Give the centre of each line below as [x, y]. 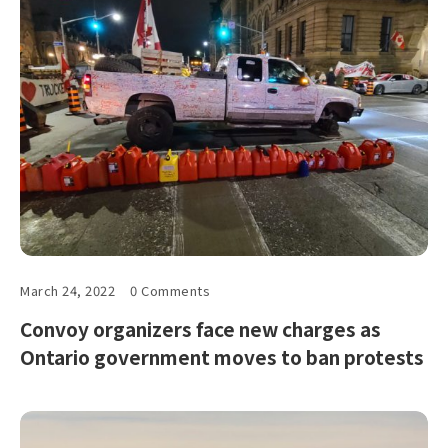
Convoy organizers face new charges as [200, 328]
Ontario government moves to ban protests [222, 356]
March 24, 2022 [68, 290]
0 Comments [170, 290]
